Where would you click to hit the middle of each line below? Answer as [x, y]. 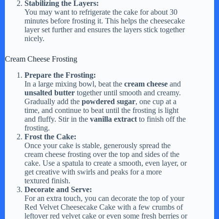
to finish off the [161, 119]
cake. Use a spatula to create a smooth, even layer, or [106, 163]
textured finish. [47, 181]
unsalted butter [50, 93]
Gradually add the [53, 102]
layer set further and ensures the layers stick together [105, 30]
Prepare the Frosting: [60, 75]
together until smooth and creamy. [128, 93]
